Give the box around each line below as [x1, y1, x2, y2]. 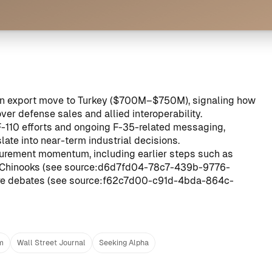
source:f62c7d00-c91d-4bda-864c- [69, 175, 234, 186]
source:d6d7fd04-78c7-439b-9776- [64, 161, 230, 173]
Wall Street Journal [17, 239, 86, 247]
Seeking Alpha [99, 239, 149, 247]
